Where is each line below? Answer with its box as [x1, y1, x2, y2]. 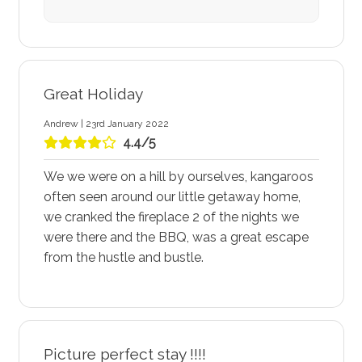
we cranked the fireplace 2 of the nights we [43, 208, 299, 225]
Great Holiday [43, 85, 143, 103]
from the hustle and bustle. [43, 249, 204, 265]
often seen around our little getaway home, [43, 188, 301, 204]
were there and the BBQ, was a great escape [43, 229, 309, 245]
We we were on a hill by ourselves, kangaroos [43, 168, 314, 184]
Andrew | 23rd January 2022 [43, 117, 169, 129]
